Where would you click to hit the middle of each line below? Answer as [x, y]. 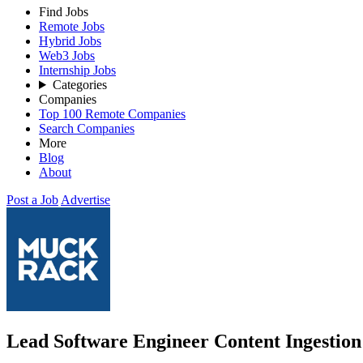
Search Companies [87, 128]
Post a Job [32, 200]
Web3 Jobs [67, 56]
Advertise [85, 200]
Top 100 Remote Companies [112, 114]
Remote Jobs [72, 26]
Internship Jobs [77, 70]
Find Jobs [64, 12]
